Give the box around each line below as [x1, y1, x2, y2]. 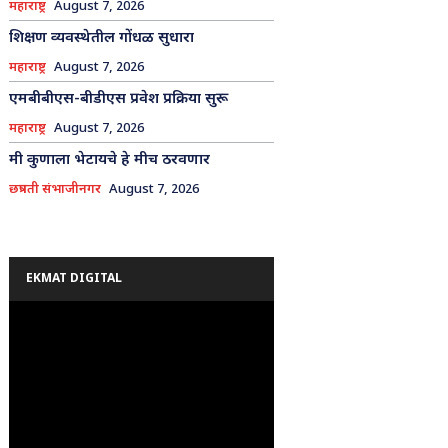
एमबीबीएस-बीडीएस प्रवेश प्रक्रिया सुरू [8, 89, 228, 109]
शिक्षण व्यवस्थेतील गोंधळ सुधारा [8, 28, 194, 48]
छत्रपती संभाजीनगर [8, 180, 101, 198]
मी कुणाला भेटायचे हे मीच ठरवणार [8, 150, 210, 170]
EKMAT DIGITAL [25, 270, 122, 287]
